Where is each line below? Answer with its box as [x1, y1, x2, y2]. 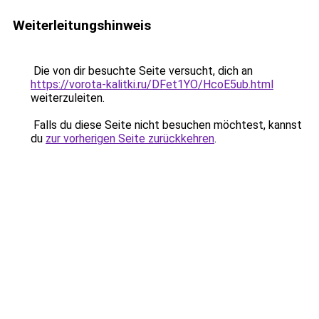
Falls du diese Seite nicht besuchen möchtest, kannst [31, 118, 302, 132]
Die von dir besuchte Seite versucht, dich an [31, 64, 253, 78]
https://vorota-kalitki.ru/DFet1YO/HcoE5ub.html [31, 78, 273, 91]
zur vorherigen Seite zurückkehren [46, 132, 214, 145]
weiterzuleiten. [31, 91, 105, 105]
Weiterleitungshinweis [13, 17, 151, 33]
